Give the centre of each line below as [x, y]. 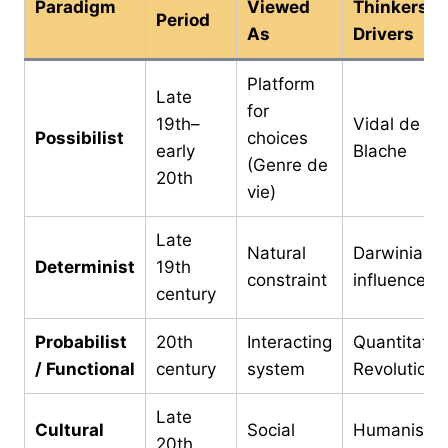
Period [183, 19]
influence [389, 279]
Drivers [383, 33]
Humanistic [398, 429]
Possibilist [79, 137]
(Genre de [287, 164]
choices [277, 137]
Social [271, 429]
